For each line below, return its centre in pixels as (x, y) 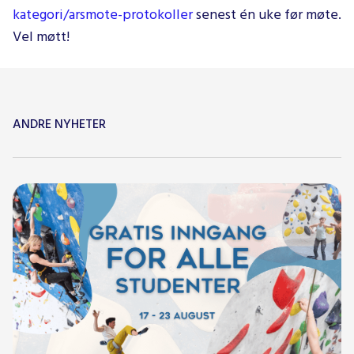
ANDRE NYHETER (59, 124)
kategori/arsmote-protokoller (103, 15)
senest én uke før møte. (267, 15)
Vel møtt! (41, 37)
